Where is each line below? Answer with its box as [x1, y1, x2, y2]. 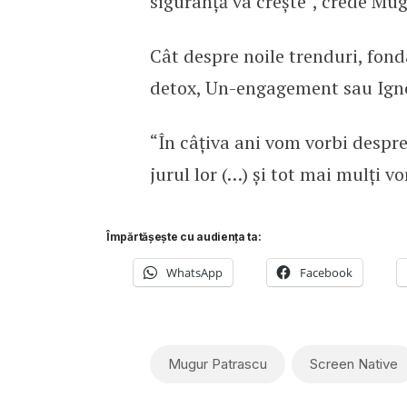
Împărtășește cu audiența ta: [106, 229, 262, 243]
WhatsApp [166, 263, 223, 281]
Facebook [300, 263, 352, 281]
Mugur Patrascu [167, 354, 267, 372]
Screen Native [309, 354, 398, 372]
